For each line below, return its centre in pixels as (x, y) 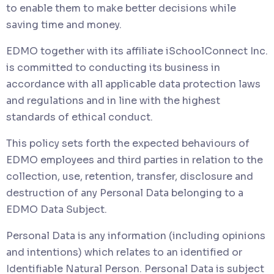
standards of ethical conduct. (80, 117)
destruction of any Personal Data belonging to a (125, 193)
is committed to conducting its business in (113, 67)
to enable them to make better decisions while (121, 8)
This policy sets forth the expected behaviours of (128, 143)
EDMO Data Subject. (57, 209)
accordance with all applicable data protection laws (133, 84)
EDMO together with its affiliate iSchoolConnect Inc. (137, 51)
